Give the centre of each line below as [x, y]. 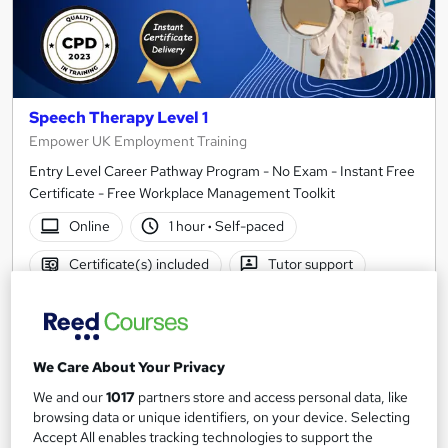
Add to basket [240, 401]
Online [89, 226]
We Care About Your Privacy [129, 367]
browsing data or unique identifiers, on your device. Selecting [222, 417]
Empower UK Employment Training [138, 140]
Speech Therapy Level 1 [118, 117]
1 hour [189, 226]
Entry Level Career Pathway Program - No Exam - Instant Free [222, 170]
